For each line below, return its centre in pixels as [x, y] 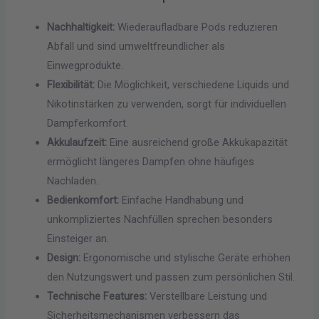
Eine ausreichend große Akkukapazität [198, 143]
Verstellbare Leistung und [207, 297]
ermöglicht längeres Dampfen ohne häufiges [151, 162]
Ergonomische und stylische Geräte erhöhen [186, 258]
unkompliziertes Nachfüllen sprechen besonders [160, 220]
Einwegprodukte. [85, 66]
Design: [64, 258]
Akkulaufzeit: [77, 143]
